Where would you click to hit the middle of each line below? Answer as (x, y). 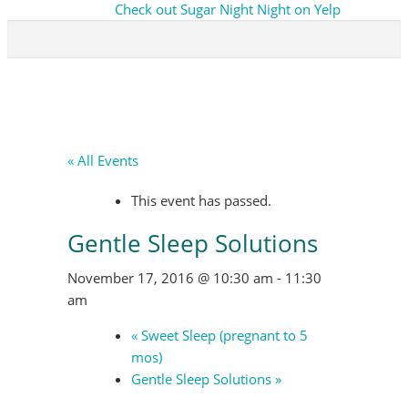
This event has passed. (201, 200)
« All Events (103, 160)
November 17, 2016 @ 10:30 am (170, 278)
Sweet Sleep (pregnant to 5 (223, 335)
